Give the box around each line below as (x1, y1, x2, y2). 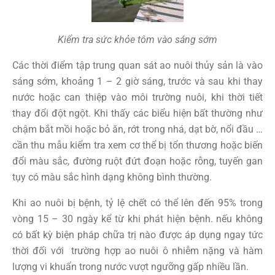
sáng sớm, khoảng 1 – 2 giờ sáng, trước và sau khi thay (12, 75, 263, 87)
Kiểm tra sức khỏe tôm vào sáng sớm (58, 33, 217, 45)
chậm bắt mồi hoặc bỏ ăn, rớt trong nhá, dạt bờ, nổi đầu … (12, 123, 263, 135)
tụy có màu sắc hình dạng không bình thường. (12, 171, 212, 183)
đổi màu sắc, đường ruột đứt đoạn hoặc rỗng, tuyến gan (12, 155, 263, 167)
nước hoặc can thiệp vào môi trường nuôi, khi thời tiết (12, 91, 263, 103)
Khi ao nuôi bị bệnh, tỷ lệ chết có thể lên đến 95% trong (12, 196, 263, 209)
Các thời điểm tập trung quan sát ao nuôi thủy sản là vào (12, 59, 263, 71)
